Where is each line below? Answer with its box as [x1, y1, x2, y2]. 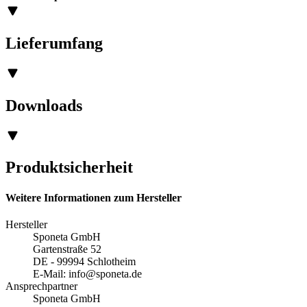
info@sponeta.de [69, 268, 142, 280]
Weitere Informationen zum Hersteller [5, 191, 182, 204]
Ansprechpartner [5, 280, 77, 292]
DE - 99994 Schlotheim [33, 256, 136, 267]
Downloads [5, 96, 82, 114]
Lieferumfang [5, 34, 103, 52]
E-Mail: [33, 268, 69, 280]
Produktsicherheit [5, 158, 133, 177]
